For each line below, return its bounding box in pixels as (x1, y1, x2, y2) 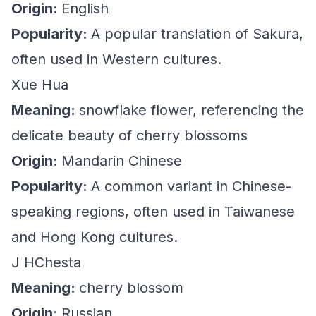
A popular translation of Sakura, (91, 25, 303, 42)
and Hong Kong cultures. (11, 229, 178, 245)
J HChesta (11, 254, 81, 271)
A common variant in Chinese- (91, 178, 291, 195)
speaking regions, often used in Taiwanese (11, 203, 295, 220)
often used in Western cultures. (11, 51, 221, 68)
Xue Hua (11, 76, 68, 93)
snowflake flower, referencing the (79, 102, 304, 119)
